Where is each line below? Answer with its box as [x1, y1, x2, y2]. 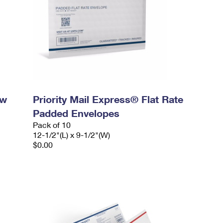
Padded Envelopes [33, 107, 120, 119]
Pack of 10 [33, 120, 71, 129]
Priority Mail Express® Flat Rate [33, 93, 184, 105]
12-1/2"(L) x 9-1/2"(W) [33, 130, 111, 139]
